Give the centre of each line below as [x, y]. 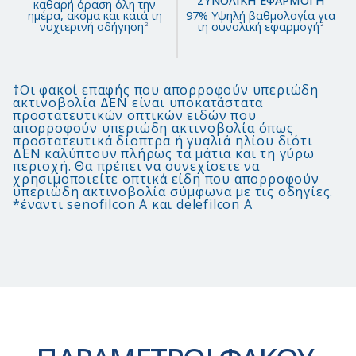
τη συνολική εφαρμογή [258, 26]
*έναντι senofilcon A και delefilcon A [133, 204]
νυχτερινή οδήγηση [92, 26]
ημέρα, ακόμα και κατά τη [95, 15]
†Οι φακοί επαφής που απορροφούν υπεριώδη [166, 89]
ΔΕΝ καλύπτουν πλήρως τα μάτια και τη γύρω [164, 153]
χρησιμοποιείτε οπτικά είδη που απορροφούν [166, 178]
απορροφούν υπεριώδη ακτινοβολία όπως [153, 128]
